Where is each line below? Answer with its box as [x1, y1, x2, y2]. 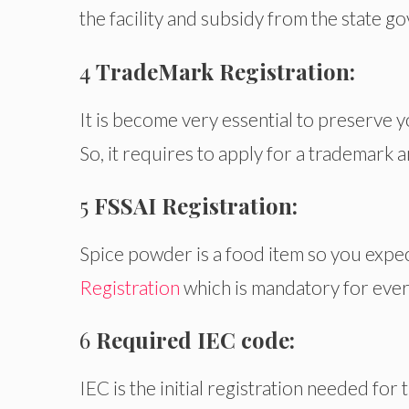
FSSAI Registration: [94, 190, 298, 220]
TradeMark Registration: [96, 56, 361, 86]
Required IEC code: [96, 324, 295, 354]
